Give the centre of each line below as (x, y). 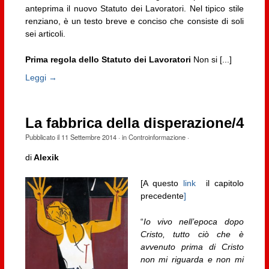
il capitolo (220, 183)
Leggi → (41, 77)
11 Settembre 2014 (89, 137)
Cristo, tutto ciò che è (192, 234)
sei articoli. (45, 33)
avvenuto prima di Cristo (192, 247)
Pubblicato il (43, 137)
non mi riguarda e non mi (192, 260)
